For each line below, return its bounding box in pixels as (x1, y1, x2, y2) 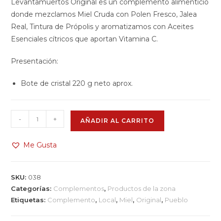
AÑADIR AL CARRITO (80, 117, 155, 125)
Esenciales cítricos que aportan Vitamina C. (11, 35, 158, 44)
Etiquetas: (11, 196, 48, 204)
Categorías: (11, 184, 54, 193)
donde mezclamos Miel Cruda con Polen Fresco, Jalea (11, 10, 197, 19)
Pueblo (165, 196, 188, 204)
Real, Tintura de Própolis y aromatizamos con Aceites (11, 22, 194, 32)
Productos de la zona (108, 184, 176, 193)
